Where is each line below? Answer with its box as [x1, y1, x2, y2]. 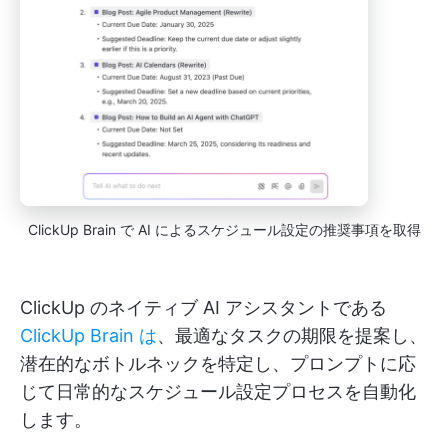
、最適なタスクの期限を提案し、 [157, 324, 427, 346]
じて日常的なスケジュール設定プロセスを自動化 [20, 380, 416, 402]
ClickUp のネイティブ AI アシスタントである [20, 296, 387, 318]
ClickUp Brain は [20, 324, 157, 346]
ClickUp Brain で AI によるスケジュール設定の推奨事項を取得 [27, 220, 421, 238]
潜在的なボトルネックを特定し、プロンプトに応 [20, 352, 416, 374]
